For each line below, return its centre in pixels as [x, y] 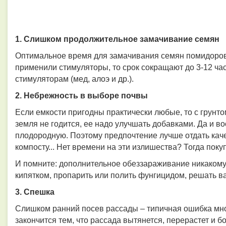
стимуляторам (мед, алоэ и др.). [74, 79]
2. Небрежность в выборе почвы [81, 96]
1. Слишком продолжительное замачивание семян [117, 39]
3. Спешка [35, 192]
